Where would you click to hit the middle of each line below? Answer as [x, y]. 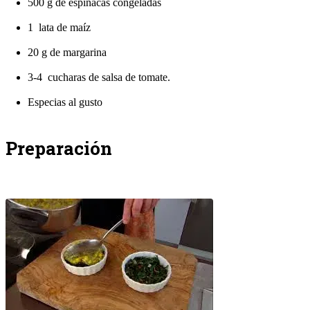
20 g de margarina [67, 52]
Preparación [59, 148]
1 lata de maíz [59, 27]
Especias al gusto [65, 102]
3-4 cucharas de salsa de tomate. [99, 77]
